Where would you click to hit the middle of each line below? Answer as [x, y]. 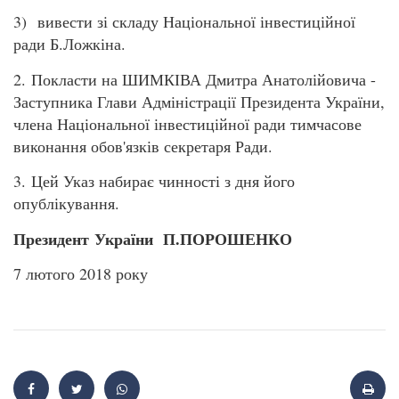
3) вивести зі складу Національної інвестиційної [184, 22]
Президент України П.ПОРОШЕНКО [153, 238]
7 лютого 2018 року [81, 273]
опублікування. [66, 204]
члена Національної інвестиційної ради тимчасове [187, 123]
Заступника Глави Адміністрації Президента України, [199, 101]
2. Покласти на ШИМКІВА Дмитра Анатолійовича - [195, 79]
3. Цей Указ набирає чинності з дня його [154, 181]
